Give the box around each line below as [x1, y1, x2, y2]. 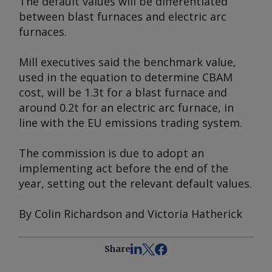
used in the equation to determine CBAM [19, 70, 233, 84]
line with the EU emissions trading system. [19, 115, 242, 130]
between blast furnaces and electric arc [19, 9, 226, 24]
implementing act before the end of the [19, 161, 228, 175]
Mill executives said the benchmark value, [19, 55, 236, 69]
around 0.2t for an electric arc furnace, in [19, 100, 234, 115]
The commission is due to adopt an [19, 146, 204, 160]
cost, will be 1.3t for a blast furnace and [19, 85, 227, 100]
